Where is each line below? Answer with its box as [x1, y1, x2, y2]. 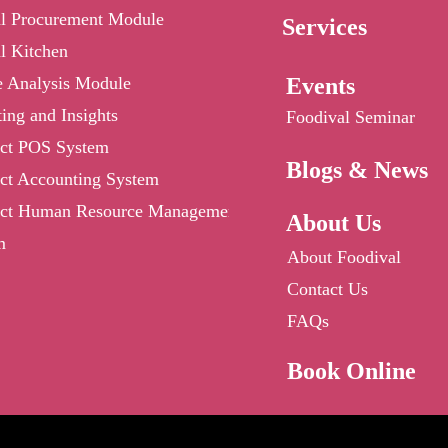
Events [285, 73, 355, 99]
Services [281, 14, 367, 40]
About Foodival [286, 247, 401, 267]
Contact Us [286, 279, 368, 299]
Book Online [286, 358, 416, 384]
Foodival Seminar [285, 107, 415, 127]
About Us [285, 210, 381, 236]
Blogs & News [285, 157, 428, 183]
